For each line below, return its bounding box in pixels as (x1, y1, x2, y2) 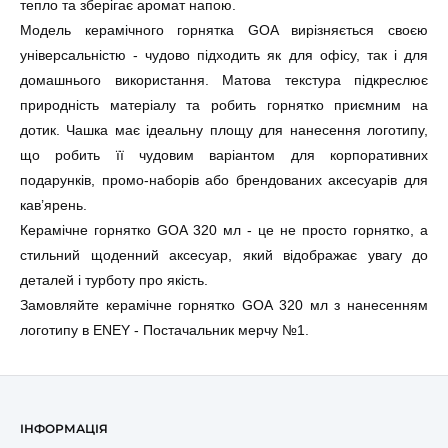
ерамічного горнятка (90, 22, 248, 38)
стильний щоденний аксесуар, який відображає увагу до (20, 247, 428, 263)
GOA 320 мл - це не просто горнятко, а (157, 222, 428, 238)
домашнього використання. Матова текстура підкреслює (20, 72, 428, 88)
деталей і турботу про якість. (20, 272, 208, 288)
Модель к (20, 22, 91, 38)
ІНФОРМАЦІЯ (20, 420, 108, 436)
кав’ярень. (20, 197, 87, 213)
